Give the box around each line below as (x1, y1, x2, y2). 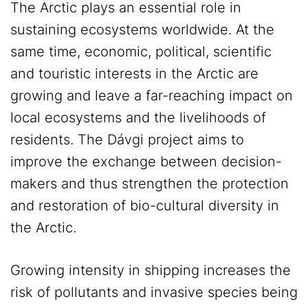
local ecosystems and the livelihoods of (10, 109, 266, 126)
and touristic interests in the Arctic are (10, 65, 258, 82)
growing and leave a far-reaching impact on (10, 87, 293, 104)
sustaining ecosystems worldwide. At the (10, 21, 274, 38)
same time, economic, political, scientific (10, 43, 272, 60)
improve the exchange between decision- (10, 153, 282, 170)
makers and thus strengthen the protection (10, 175, 289, 192)
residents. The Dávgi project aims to (10, 131, 244, 148)
